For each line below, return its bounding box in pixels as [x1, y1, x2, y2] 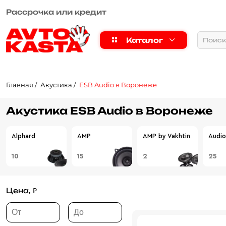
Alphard [12, 133, 35, 140]
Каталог [126, 35, 163, 44]
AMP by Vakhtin [143, 133, 190, 140]
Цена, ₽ [6, 186, 37, 195]
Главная [6, 81, 33, 89]
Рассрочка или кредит [6, 7, 106, 16]
